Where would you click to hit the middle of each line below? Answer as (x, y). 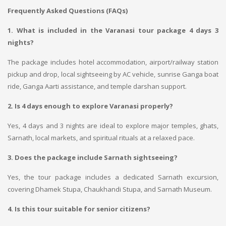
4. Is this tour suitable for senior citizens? (79, 209)
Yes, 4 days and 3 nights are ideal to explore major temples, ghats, (113, 126)
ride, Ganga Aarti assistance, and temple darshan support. (97, 86)
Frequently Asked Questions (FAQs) (68, 11)
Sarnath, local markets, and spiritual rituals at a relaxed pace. (101, 138)
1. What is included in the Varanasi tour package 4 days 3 (113, 30)
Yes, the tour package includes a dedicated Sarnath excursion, (113, 177)
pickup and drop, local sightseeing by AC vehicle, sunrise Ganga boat (113, 74)
